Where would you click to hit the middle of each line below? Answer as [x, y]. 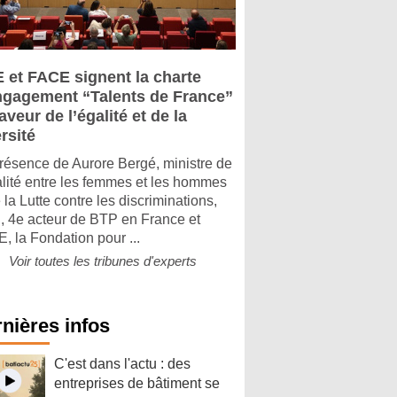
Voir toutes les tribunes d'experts [103, 261]
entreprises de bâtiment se [137, 383]
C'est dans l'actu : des [122, 364]
